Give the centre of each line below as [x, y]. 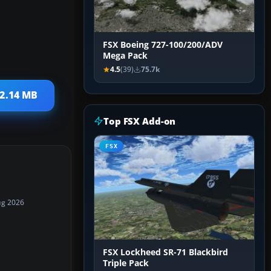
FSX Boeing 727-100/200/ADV [163, 45]
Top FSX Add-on [140, 121]
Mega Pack [125, 56]
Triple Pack [126, 263]
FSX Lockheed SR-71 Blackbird [165, 253]
